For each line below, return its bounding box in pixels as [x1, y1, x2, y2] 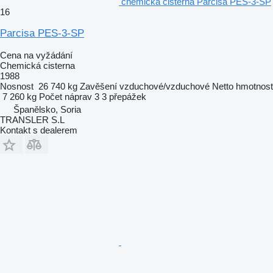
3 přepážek [102, 91, 146, 102]
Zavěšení [80, 80, 117, 91]
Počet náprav [39, 91, 92, 102]
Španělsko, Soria [13, 104, 81, 115]
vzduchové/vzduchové [119, 80, 210, 91]
